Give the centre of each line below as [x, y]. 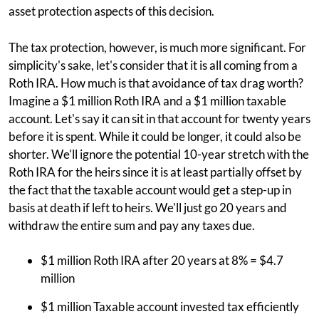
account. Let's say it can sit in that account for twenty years [159, 119]
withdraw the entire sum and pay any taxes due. [132, 225]
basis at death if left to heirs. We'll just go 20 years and [148, 208]
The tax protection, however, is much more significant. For [157, 47]
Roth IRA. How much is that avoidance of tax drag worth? [156, 83]
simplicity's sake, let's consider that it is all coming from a [153, 65]
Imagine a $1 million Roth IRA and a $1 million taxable [147, 101]
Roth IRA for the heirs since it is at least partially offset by [155, 172]
